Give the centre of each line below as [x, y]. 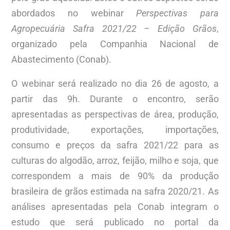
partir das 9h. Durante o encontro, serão [115, 99]
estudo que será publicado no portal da [115, 222]
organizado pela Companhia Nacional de [115, 44]
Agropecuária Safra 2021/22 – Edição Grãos [114, 28]
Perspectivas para [177, 13]
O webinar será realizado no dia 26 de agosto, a [115, 83]
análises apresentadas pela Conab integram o [115, 206]
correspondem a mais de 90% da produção [115, 176]
